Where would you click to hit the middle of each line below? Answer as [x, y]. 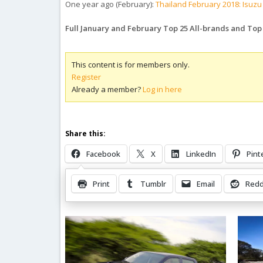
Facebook [104, 154]
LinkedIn [201, 154]
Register [87, 77]
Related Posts [95, 197]
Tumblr [154, 184]
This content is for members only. [131, 65]
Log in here [163, 89]
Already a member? [107, 89]
